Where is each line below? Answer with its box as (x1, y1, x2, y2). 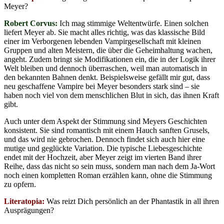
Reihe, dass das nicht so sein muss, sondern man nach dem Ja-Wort (4, 161, 215, 170)
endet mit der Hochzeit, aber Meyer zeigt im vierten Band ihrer (4, 152, 201, 161)
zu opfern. (4, 179, 36, 188)
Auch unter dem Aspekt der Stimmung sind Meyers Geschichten (4, 116, 207, 125)
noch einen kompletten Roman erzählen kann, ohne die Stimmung (4, 170, 212, 179)
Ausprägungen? (4, 205, 54, 214)
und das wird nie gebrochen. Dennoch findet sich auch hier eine (4, 134, 205, 143)
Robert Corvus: (4, 18, 57, 27)
